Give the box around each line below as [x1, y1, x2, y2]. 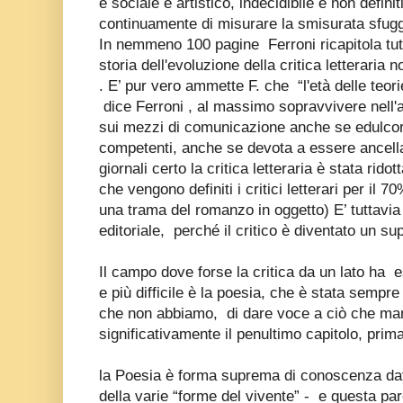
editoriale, [99, 221, 169, 239]
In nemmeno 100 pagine [99, 35, 264, 53]
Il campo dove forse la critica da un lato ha [99, 263, 390, 281]
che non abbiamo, [99, 304, 222, 322]
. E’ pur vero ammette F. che [99, 76, 293, 94]
